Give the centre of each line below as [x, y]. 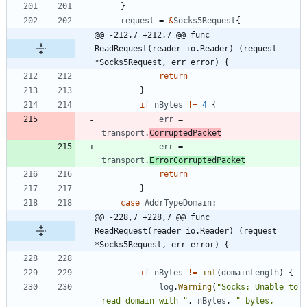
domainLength [250, 272]
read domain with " [145, 300]
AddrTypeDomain [178, 202]
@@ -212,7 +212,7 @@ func [152, 35]
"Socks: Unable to [257, 287]
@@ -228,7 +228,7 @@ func [152, 217]
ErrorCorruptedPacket [197, 160]
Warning [195, 287]
